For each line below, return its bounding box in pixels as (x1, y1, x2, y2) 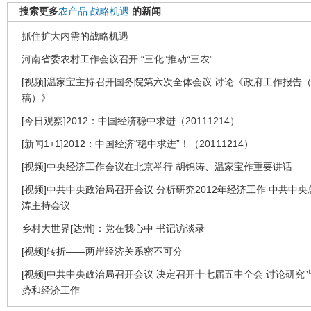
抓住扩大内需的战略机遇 (22, 30, 128, 42)
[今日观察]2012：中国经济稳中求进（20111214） (22, 115, 239, 126)
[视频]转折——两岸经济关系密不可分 (22, 245, 183, 257)
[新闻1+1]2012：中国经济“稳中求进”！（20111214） (22, 137, 253, 149)
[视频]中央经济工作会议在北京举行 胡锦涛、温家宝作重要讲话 (22, 160, 292, 172)
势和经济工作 (22, 284, 80, 296)
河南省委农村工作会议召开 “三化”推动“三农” (22, 53, 213, 65)
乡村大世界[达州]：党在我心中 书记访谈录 (22, 222, 205, 234)
